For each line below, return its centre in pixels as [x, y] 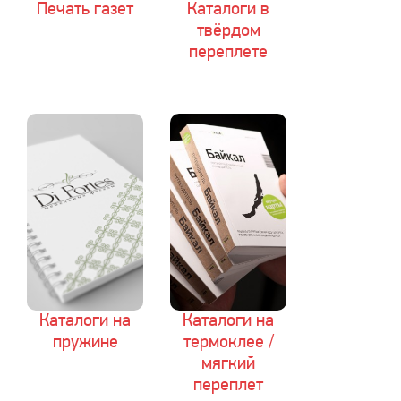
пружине [85, 343]
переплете [228, 53]
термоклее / [228, 343]
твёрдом [228, 31]
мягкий [228, 364]
